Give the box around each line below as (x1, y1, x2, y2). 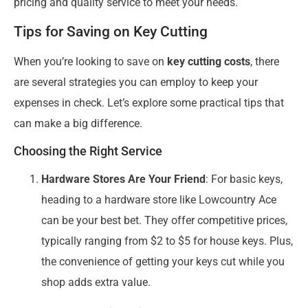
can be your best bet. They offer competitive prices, (41, 213, 287, 227)
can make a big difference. (14, 116, 142, 130)
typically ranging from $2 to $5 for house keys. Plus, (41, 234, 293, 247)
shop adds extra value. (41, 275, 151, 289)
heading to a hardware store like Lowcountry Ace (41, 192, 276, 206)
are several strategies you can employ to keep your (14, 75, 258, 89)
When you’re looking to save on (14, 54, 167, 68)
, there (250, 54, 279, 68)
